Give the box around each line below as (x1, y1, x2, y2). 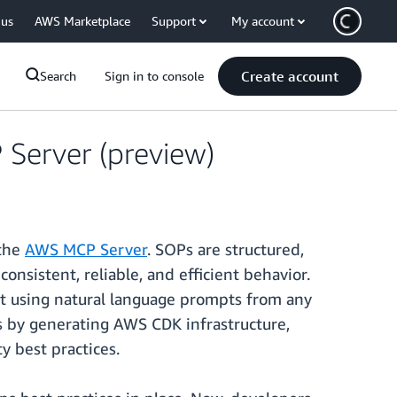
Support (152, 13, 196, 28)
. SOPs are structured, (147, 239, 304, 260)
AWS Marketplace (35, 13, 130, 28)
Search (40, 68, 76, 83)
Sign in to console (105, 68, 204, 83)
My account (231, 13, 294, 28)
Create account (241, 67, 339, 85)
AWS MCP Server (25, 239, 147, 260)
